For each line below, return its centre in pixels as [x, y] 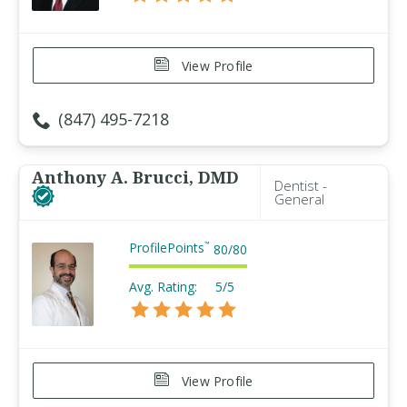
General [299, 199]
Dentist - [301, 185]
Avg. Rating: [163, 287]
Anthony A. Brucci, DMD [135, 177]
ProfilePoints [167, 248]
